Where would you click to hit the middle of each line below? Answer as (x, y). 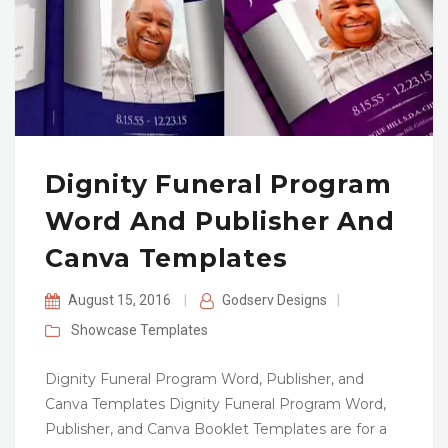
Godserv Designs (274, 300)
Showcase (103, 330)
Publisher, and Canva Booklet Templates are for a (216, 429)
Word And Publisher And (220, 221)
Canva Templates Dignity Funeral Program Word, (215, 404)
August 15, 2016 (120, 300)
